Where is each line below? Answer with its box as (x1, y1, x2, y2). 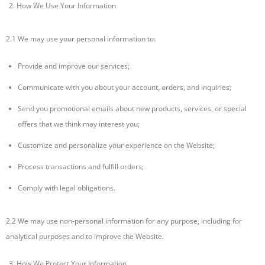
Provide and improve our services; (18, 61, 130, 72)
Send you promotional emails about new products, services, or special (18, 104, 247, 114)
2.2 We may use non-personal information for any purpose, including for (6, 216, 242, 227)
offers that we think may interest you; (18, 119, 140, 130)
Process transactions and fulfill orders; (18, 161, 144, 172)
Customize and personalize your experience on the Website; (18, 140, 215, 151)
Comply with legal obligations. (18, 183, 115, 193)
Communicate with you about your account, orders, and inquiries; (18, 82, 231, 93)
